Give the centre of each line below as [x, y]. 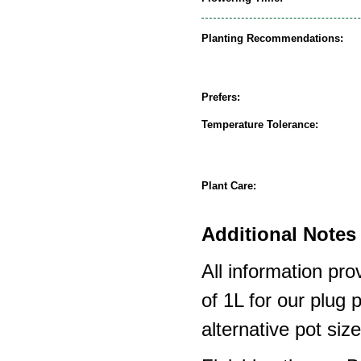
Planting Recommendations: [272, 38]
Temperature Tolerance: [260, 124]
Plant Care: [229, 185]
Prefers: [221, 97]
